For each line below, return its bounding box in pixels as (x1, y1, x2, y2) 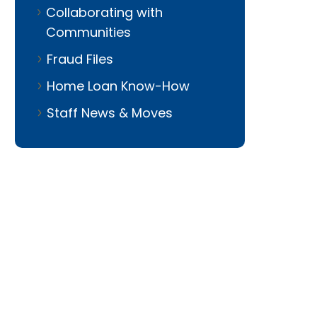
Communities (45, 23, 131, 41)
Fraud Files (47, 50, 113, 68)
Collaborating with (45, 3, 163, 21)
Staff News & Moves (47, 103, 173, 122)
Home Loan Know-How (47, 76, 190, 95)
